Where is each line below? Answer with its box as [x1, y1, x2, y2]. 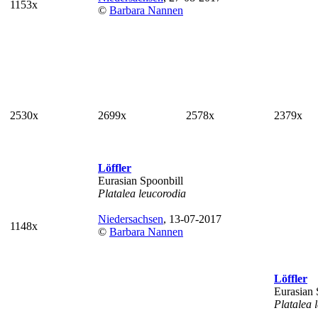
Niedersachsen [98, 213, 163, 225]
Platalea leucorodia [98, 187, 186, 199]
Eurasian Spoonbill [98, 175, 183, 187]
